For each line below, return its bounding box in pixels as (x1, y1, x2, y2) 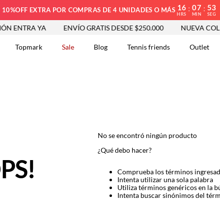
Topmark (15, 43, 42, 51)
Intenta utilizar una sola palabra (117, 175, 213, 184)
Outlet (190, 43, 209, 51)
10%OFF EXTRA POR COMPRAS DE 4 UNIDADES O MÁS (2, 6, 176, 14)
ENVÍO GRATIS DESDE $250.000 (56, 23, 157, 32)
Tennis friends (127, 43, 170, 51)
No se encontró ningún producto (97, 131, 197, 139)
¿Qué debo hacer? (97, 146, 152, 154)
